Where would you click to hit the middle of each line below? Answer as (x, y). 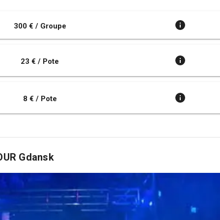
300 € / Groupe (40, 26)
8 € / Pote (40, 98)
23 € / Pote (40, 61)
